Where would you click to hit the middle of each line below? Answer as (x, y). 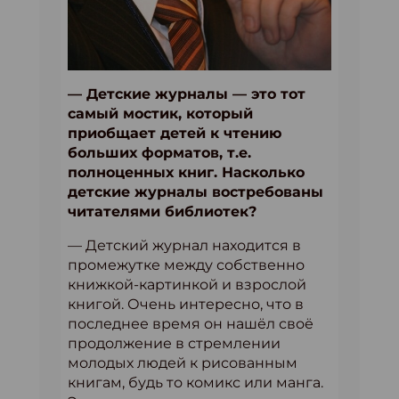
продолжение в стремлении (174, 344)
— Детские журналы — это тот (187, 94)
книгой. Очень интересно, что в (186, 305)
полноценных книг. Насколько (186, 173)
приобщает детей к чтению (175, 134)
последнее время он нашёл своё (191, 324)
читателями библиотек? (164, 212)
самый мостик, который (160, 114)
